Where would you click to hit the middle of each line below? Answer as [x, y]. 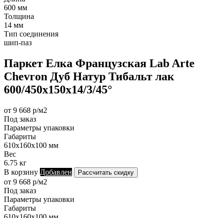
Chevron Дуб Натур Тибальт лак [89, 76]
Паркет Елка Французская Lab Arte [99, 63]
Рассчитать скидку [106, 172]
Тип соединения [31, 34]
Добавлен [56, 172]
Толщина [19, 16]
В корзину [21, 172]
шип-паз [18, 42]
